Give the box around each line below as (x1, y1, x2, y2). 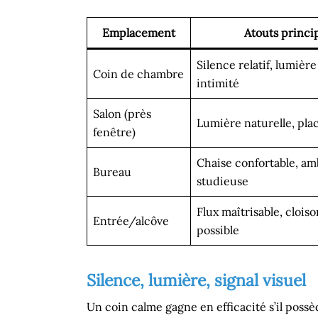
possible (197, 223, 239, 237)
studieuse (197, 174, 248, 188)
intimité (197, 76, 239, 90)
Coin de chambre (93, 67, 184, 81)
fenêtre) (93, 125, 136, 139)
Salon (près (93, 106, 151, 121)
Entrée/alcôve (93, 214, 169, 228)
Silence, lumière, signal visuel (87, 270, 306, 290)
